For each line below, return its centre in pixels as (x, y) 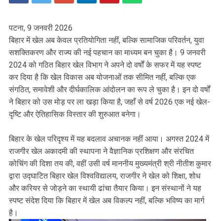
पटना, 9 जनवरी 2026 (42, 28)
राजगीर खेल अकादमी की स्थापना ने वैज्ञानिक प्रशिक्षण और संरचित (101, 151)
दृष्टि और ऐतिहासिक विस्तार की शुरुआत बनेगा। (75, 114)
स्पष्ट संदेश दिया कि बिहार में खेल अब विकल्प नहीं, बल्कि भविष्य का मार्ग (107, 201)
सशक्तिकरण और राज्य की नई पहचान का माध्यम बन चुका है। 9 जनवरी (107, 53)
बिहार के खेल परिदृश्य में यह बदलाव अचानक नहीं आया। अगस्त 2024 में (109, 139)
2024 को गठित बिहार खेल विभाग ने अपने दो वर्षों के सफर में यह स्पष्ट (105, 65)
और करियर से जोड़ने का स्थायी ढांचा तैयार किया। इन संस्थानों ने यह (105, 188)
